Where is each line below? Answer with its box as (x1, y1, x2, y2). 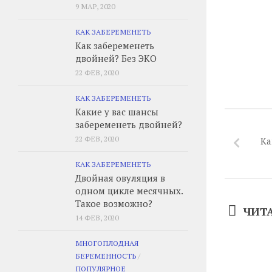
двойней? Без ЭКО (75, 52, 157, 64)
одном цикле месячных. (75, 185, 183, 197)
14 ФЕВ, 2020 (75, 212, 118, 222)
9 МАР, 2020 (75, 1, 115, 11)
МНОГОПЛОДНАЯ (75, 238, 138, 248)
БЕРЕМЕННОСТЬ (75, 251, 136, 260)
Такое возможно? (75, 197, 152, 209)
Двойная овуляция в (75, 172, 165, 184)
